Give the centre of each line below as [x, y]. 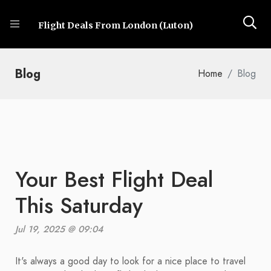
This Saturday [79, 206]
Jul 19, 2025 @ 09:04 [59, 229]
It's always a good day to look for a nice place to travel [130, 261]
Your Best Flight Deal [114, 180]
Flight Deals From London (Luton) [116, 26]
